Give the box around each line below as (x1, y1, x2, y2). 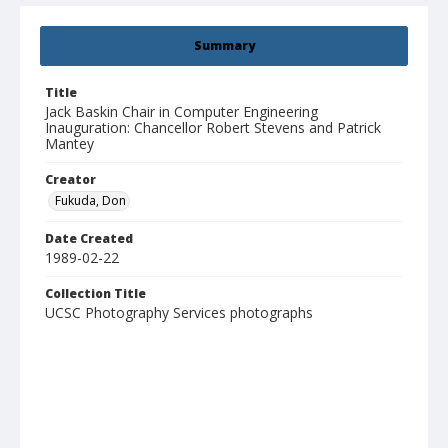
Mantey (45, 134, 94, 154)
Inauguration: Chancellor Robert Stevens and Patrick (45, 118, 381, 138)
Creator (45, 171, 96, 189)
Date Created (45, 230, 133, 248)
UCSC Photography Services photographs (45, 303, 313, 323)
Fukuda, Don (55, 192, 126, 210)
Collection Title (45, 285, 146, 303)
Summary (193, 37, 255, 55)
